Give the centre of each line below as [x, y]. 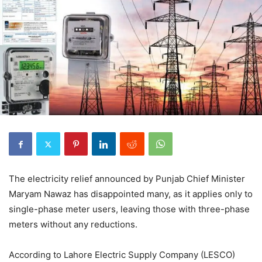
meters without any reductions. [73, 224]
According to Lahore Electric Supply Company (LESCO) [122, 255]
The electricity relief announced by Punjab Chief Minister [127, 179]
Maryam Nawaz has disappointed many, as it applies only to [131, 194]
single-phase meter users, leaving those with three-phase [129, 209]
